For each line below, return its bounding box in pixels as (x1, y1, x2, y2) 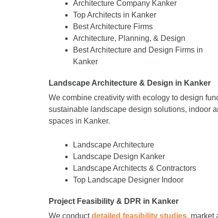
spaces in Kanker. (49, 117, 110, 126)
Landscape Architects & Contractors (73, 163, 196, 172)
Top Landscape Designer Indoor (73, 175, 183, 184)
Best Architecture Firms (73, 22, 153, 31)
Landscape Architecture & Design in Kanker (49, 79, 211, 88)
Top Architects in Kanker (73, 11, 156, 19)
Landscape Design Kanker (73, 152, 165, 161)
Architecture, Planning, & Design (73, 34, 185, 43)
